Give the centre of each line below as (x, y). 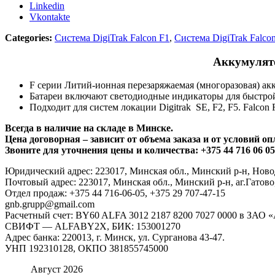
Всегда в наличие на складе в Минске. (89, 128)
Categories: (29, 38)
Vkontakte (50, 17)
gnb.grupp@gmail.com (50, 204)
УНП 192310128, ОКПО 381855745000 (87, 249)
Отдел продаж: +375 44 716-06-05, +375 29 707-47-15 (115, 193)
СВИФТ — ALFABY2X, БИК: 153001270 (93, 227)
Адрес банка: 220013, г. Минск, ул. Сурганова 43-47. (115, 238)
